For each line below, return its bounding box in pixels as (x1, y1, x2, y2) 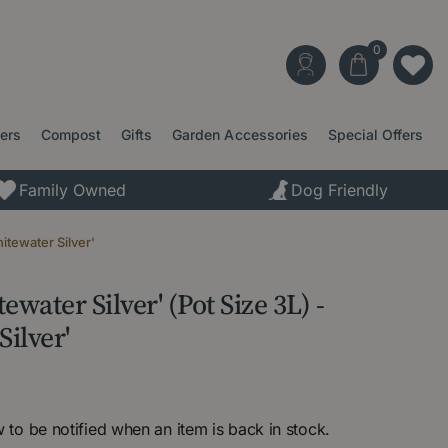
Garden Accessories (172, 126, 308, 143)
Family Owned (18, 179, 126, 200)
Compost (41, 126, 102, 143)
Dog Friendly (291, 179, 389, 200)
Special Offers (327, 126, 423, 143)
